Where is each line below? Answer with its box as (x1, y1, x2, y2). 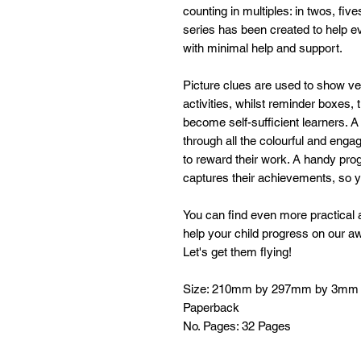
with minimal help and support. (183, 41, 342, 55)
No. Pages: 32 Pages (183, 319, 291, 333)
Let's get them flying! (183, 245, 292, 259)
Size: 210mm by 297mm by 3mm (183, 282, 359, 296)
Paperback (183, 301, 239, 314)
